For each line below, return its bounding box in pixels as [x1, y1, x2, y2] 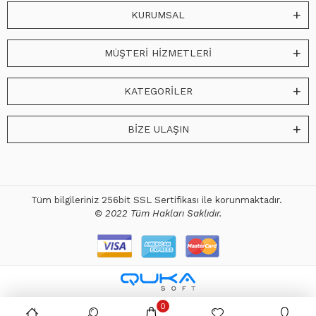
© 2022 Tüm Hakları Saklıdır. [95, 208, 221, 219]
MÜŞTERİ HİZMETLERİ [104, 47, 212, 59]
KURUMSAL [131, 9, 185, 20]
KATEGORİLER [123, 85, 193, 97]
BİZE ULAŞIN [127, 123, 189, 135]
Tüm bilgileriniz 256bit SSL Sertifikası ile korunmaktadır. [31, 195, 285, 205]
